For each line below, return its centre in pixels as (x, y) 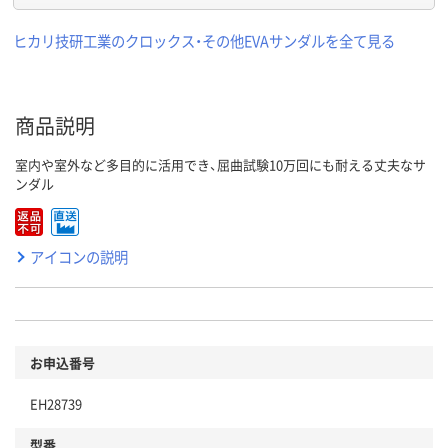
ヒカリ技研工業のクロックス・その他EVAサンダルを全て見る (204, 40)
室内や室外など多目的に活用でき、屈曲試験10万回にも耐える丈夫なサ (220, 164)
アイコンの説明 (79, 256)
